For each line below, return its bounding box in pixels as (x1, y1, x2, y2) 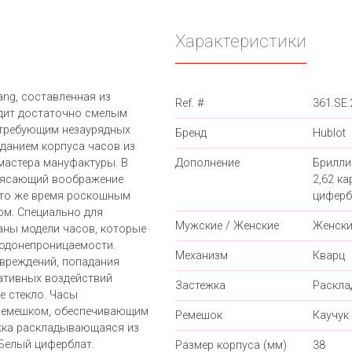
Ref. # (175, 97, 203, 111)
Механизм (175, 249, 228, 263)
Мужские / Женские (175, 219, 279, 233)
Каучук (313, 309, 349, 323)
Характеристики (175, 31, 306, 52)
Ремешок (175, 309, 222, 323)
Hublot (313, 126, 346, 141)
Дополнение (175, 156, 240, 170)
